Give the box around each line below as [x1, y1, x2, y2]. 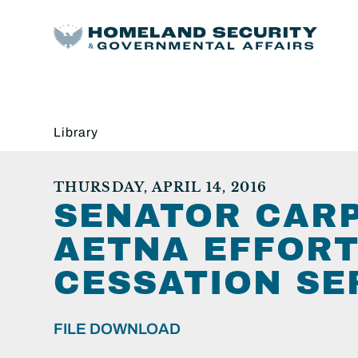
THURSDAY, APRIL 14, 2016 [54, 178, 268, 195]
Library [54, 125, 98, 139]
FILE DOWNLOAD [54, 320, 181, 337]
